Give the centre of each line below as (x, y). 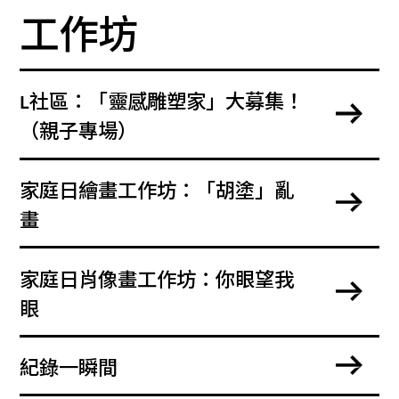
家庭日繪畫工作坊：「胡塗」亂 (157, 192)
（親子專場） (79, 132)
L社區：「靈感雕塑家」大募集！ (162, 103)
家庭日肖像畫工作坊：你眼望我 (157, 280)
